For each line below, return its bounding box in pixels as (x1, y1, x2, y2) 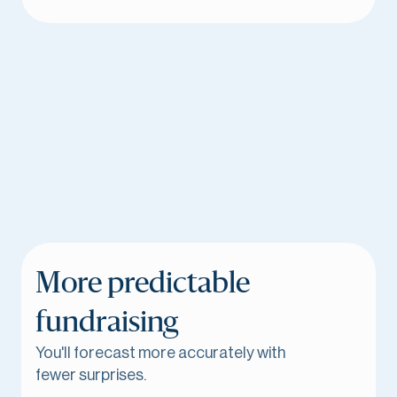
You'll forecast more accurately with (35, 345, 285, 361)
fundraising (35, 308, 178, 337)
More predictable (35, 269, 250, 298)
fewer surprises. (35, 367, 146, 383)
